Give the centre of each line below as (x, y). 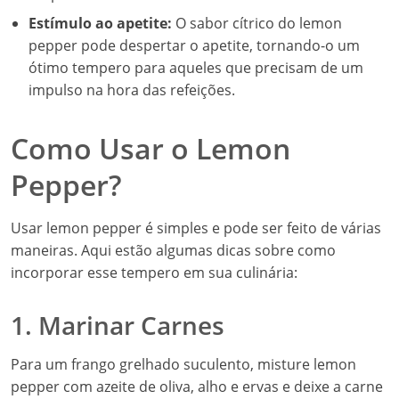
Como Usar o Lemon (151, 148)
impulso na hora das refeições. (132, 90)
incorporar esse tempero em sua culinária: (154, 273)
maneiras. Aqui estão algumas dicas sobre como (173, 250)
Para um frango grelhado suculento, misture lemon (183, 364)
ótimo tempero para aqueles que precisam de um (196, 68)
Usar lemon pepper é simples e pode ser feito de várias (196, 228)
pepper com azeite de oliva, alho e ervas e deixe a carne (197, 387)
